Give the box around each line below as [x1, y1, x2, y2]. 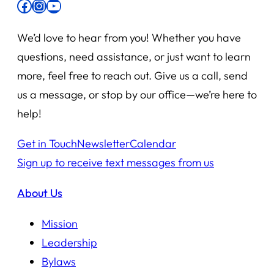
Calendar [130, 136, 176, 151]
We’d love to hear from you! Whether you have [17, 31, 241, 45]
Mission [42, 216, 78, 231]
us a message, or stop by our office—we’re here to [17, 87, 257, 102]
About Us [17, 185, 62, 200]
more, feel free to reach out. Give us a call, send [17, 68, 248, 83]
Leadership [42, 235, 97, 250]
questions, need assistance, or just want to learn [17, 50, 251, 64]
